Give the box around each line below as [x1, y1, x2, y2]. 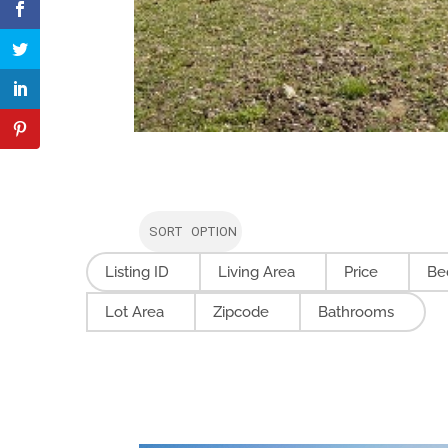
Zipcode [213, 303, 270, 322]
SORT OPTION [149, 224, 238, 240]
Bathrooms [318, 303, 395, 322]
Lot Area [105, 303, 165, 322]
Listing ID [105, 263, 170, 282]
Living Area [218, 263, 296, 282]
